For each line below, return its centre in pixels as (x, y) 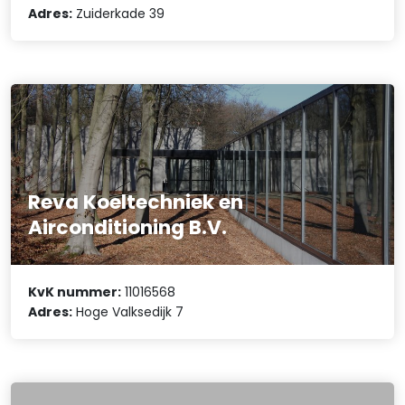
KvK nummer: (75, 292)
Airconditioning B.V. (128, 227)
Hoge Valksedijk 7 (128, 312)
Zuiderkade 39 (119, 13)
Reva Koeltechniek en (136, 202)
